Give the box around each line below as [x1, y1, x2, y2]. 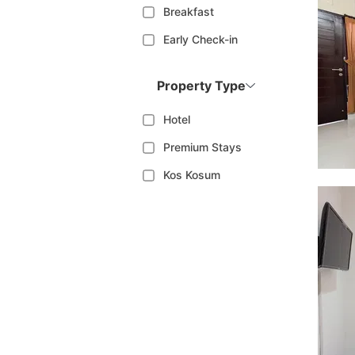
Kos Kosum [163, 167, 221, 181]
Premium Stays [163, 139, 242, 154]
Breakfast [163, 4, 215, 18]
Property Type [157, 77, 246, 94]
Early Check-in [163, 32, 239, 46]
